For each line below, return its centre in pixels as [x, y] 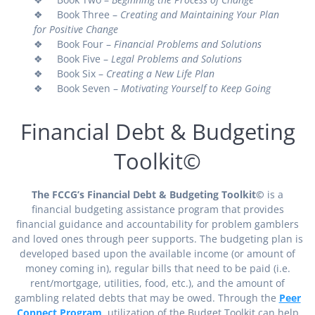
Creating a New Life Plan [161, 73]
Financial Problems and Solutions [188, 44]
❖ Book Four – [74, 44]
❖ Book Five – [73, 58]
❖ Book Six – [70, 73]
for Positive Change [76, 29]
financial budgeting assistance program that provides [157, 209]
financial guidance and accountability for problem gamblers [157, 224]
